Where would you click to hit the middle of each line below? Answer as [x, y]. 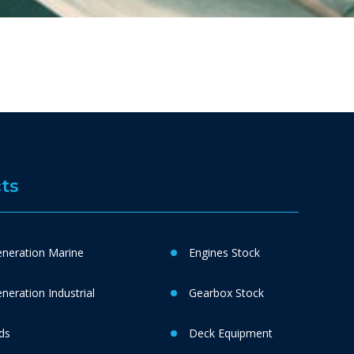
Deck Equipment [230, 333]
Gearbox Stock [226, 293]
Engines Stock [224, 252]
